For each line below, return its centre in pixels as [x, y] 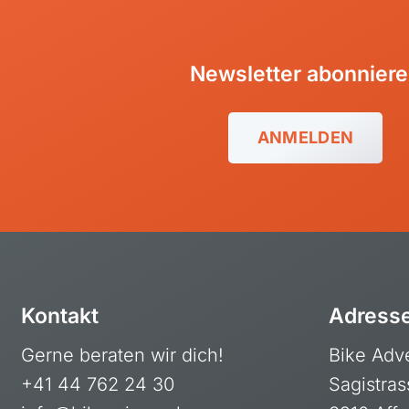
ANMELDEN [305, 138]
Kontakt [59, 315]
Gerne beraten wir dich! [122, 355]
